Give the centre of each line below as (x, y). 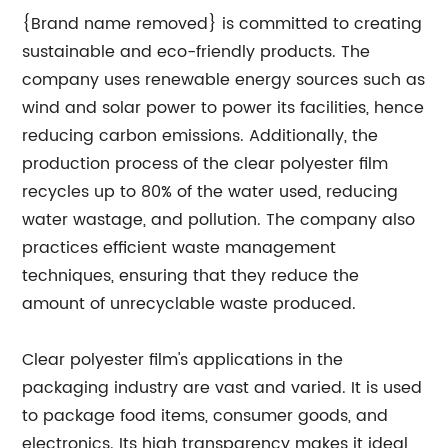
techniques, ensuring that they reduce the (191, 276)
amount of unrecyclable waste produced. (189, 304)
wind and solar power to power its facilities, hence (223, 108)
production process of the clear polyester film (205, 164)
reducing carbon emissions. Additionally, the (200, 136)
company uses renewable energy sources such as (224, 80)
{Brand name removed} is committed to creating (222, 24)
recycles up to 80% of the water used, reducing (210, 192)
